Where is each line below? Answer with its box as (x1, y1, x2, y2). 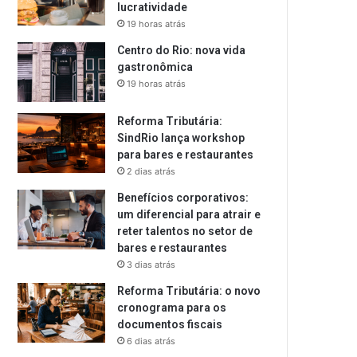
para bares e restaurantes (117, 148, 257, 161)
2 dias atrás (127, 166, 176, 177)
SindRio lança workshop (117, 131, 245, 144)
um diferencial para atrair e (117, 208, 261, 221)
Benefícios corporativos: (117, 191, 249, 204)
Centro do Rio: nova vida (117, 44, 246, 57)
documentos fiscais (117, 318, 226, 331)
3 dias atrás (127, 259, 176, 270)
